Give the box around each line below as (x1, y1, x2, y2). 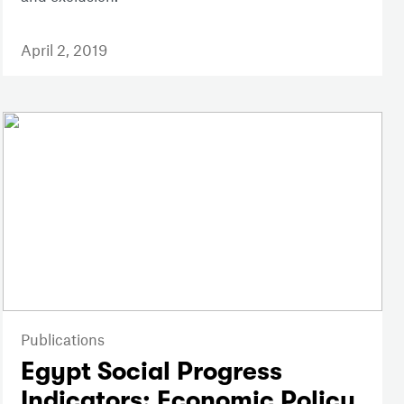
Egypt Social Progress (20, 356, 282, 386)
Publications (20, 329, 105, 348)
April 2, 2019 (20, 41, 107, 60)
